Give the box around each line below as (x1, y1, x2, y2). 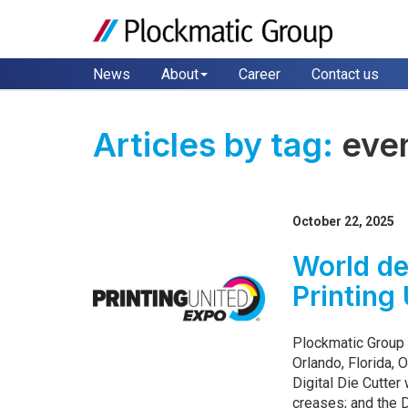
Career (239, 65, 280, 83)
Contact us (311, 65, 379, 83)
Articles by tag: (93, 124, 342, 165)
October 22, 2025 (292, 213, 395, 229)
